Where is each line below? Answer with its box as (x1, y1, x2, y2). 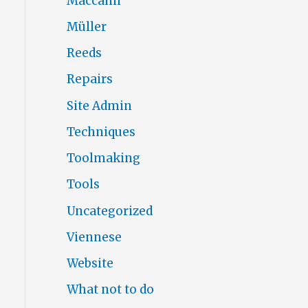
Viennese (66, 229, 122, 245)
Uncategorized (66, 203, 153, 219)
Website (66, 256, 113, 272)
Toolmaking (66, 151, 140, 166)
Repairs (66, 71, 113, 87)
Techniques (66, 124, 135, 140)
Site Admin (66, 98, 132, 113)
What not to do (66, 282, 154, 298)
